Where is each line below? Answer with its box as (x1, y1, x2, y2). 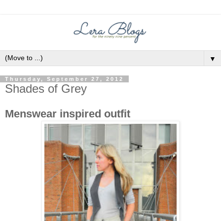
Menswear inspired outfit (5, 108, 130, 120)
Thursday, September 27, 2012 (5, 75, 124, 82)
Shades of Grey (5, 81, 87, 95)
